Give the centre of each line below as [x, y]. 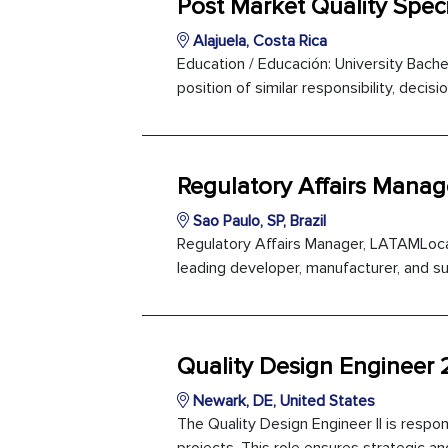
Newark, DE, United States [282, 401]
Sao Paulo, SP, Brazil [257, 221]
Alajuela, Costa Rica [258, 41]
